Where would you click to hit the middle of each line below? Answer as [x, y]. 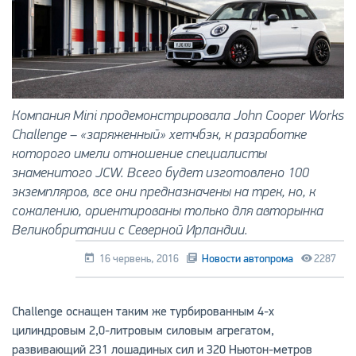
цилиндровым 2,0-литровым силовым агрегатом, [143, 331]
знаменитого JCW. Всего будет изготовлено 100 [160, 173]
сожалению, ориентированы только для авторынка [167, 211]
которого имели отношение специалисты [139, 154]
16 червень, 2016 [138, 259]
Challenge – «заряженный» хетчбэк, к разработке [159, 135]
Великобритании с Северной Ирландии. [130, 230]
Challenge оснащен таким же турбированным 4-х [143, 312]
